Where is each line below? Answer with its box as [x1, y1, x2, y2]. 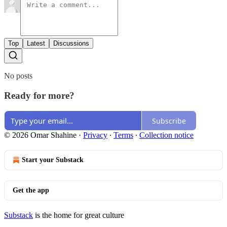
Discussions [53, 39, 89, 47]
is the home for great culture [33, 211, 124, 220]
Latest [27, 39, 45, 47]
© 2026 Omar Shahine [4, 131, 77, 140]
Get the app [13, 186, 49, 195]
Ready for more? [4, 90, 74, 101]
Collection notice [139, 131, 194, 140]
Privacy [83, 131, 107, 140]
